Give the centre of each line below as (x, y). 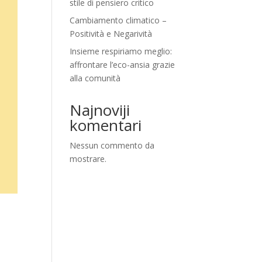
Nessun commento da (112, 145)
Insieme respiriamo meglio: (121, 51)
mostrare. (88, 159)
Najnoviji (100, 110)
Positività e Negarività (111, 34)
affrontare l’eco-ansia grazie (123, 65)
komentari (106, 125)
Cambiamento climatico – (118, 20)
